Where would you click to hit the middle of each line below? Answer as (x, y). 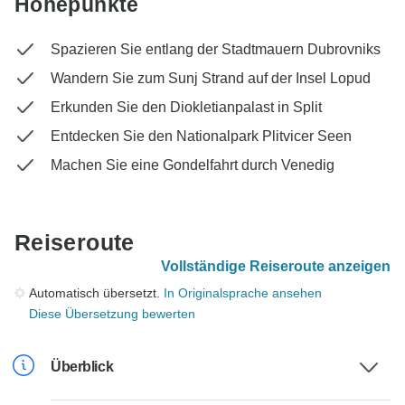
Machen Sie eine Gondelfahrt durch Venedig (193, 165)
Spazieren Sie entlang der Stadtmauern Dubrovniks (216, 50)
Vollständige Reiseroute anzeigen (276, 267)
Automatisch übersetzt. (96, 293)
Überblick (82, 367)
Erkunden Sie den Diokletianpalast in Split (186, 108)
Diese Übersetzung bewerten (112, 314)
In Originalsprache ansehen (243, 293)
